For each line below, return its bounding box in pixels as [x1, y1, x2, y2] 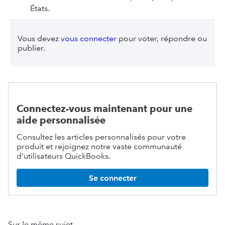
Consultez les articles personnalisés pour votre [17, 132, 186, 142]
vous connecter [61, 34, 117, 43]
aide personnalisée [17, 115, 105, 126]
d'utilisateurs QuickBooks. [17, 151, 110, 161]
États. [30, 4, 50, 13]
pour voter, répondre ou [117, 34, 207, 43]
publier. [18, 43, 45, 53]
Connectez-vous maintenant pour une [17, 103, 192, 115]
